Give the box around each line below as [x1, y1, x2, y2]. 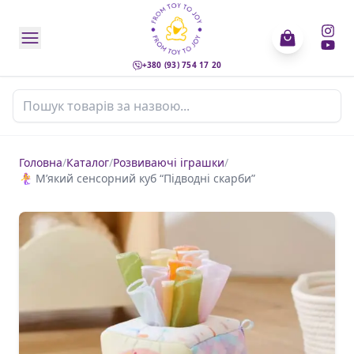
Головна [19, 155, 62, 170]
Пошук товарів [12, 89, 103, 107]
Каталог [66, 155, 109, 170]
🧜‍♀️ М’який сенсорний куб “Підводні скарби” [19, 171, 255, 186]
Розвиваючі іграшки [113, 155, 224, 170]
